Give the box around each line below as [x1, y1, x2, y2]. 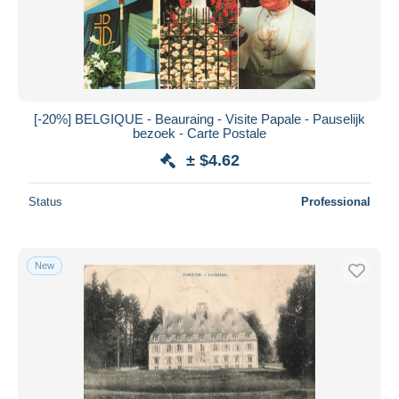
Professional [301, 194, 370, 208]
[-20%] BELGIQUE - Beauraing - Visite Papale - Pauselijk [34, 110, 365, 126]
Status [28, 194, 62, 208]
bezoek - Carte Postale [133, 125, 266, 141]
